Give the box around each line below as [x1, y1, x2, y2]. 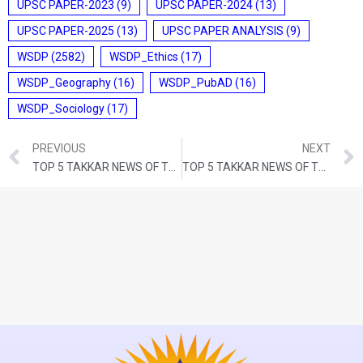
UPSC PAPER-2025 [17, 23, 114, 37]
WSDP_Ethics [109, 49, 178, 63]
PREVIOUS [32, 142, 86, 156]
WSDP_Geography [17, 75, 111, 89]
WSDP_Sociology [17, 101, 105, 115]
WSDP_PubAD [159, 75, 233, 89]
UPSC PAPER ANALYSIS [162, 23, 284, 37]
